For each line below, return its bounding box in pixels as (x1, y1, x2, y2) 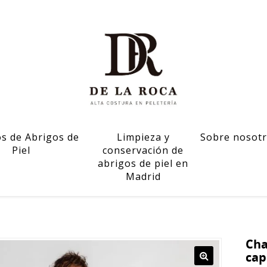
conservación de (103, 144, 184, 157)
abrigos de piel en (98, 157, 189, 170)
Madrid (125, 170, 161, 183)
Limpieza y (116, 131, 170, 144)
